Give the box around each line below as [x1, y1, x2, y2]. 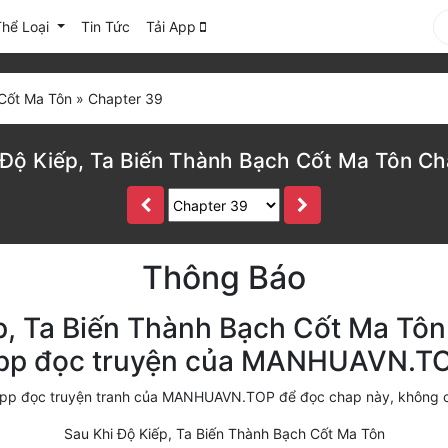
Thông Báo [142, 258, 306, 297]
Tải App [145, 18, 200, 35]
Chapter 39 [88, 90, 163, 107]
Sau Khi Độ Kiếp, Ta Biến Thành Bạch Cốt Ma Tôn [63, 425, 385, 442]
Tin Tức [80, 18, 130, 35]
